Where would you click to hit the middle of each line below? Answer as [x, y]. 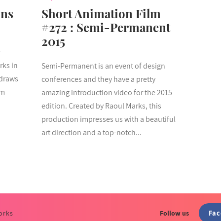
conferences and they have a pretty [98, 79]
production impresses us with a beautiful [108, 119]
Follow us [174, 213]
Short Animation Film [101, 13]
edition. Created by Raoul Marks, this [101, 106]
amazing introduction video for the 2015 [107, 92]
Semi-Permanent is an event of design [103, 66]
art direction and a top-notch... [91, 132]
